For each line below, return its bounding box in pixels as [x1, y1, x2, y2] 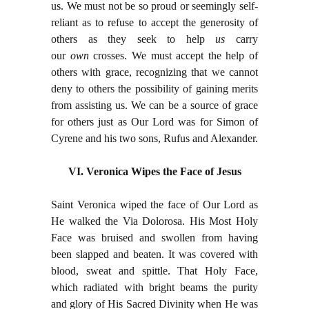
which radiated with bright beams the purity [51, 281, 258, 294]
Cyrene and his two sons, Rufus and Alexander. [51, 132, 258, 145]
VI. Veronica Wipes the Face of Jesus [68, 166, 241, 178]
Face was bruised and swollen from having [51, 232, 258, 244]
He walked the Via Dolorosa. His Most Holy [51, 215, 258, 228]
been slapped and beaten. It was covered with [51, 248, 258, 261]
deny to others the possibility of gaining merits [51, 83, 258, 95]
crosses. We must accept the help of [88, 50, 258, 62]
